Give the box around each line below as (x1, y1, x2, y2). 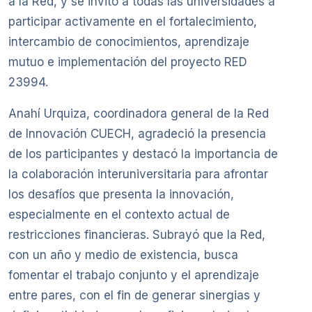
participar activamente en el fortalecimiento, (8, 15, 257, 29)
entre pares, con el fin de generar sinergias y (8, 288, 260, 303)
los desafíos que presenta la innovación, (8, 187, 234, 202)
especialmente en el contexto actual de (8, 208, 230, 222)
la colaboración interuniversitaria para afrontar (8, 167, 268, 182)
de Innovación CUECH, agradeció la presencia (8, 127, 266, 141)
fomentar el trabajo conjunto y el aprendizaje (8, 268, 259, 283)
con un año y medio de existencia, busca (8, 248, 238, 263)
